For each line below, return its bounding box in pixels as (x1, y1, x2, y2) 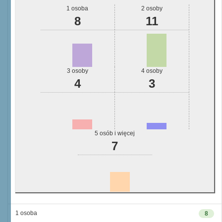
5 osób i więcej (95, 130, 135, 137)
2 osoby (141, 5, 163, 12)
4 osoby (141, 67, 163, 74)
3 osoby (66, 67, 88, 74)
